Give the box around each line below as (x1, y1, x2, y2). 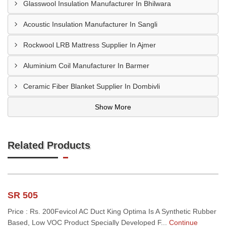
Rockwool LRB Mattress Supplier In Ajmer (23, 41, 156, 49)
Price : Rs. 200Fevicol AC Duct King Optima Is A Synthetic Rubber (8, 207, 216, 215)
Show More (95, 103, 131, 111)
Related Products (8, 140, 90, 151)
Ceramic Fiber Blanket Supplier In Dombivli (23, 82, 160, 90)
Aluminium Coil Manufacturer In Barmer (23, 62, 149, 70)
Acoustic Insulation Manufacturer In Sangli (23, 20, 157, 28)
